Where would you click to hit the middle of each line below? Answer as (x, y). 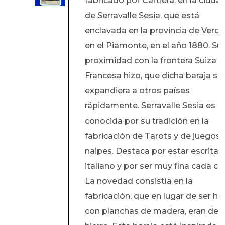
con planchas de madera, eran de (151, 211)
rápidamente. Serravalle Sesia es (150, 106)
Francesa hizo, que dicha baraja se (153, 76)
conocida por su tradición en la (147, 121)
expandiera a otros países (137, 91)
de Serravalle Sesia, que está (142, 16)
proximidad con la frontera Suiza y (154, 61)
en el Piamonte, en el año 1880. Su (153, 46)
